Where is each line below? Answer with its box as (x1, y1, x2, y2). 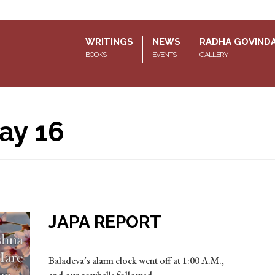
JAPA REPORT (48, 211, 161, 232)
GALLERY (199, 50, 228, 59)
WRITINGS (85, 36, 133, 47)
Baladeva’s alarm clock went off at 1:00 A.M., (48, 254, 224, 267)
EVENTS (152, 50, 176, 59)
